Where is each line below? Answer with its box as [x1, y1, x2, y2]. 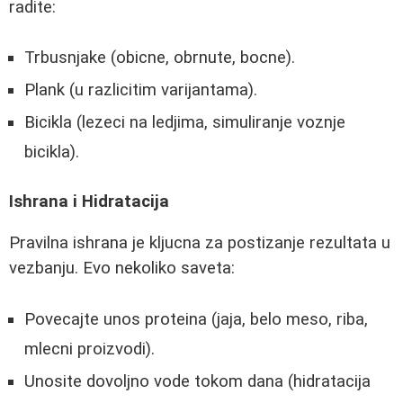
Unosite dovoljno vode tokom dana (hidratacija [24, 372, 371, 392]
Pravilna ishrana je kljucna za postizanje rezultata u [9, 233, 390, 254]
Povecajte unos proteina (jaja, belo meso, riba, [24, 309, 368, 330]
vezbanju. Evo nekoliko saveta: [9, 258, 235, 279]
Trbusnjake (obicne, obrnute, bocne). [24, 48, 295, 68]
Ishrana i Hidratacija [9, 191, 169, 211]
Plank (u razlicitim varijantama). [24, 80, 257, 101]
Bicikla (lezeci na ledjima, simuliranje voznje [24, 112, 345, 133]
